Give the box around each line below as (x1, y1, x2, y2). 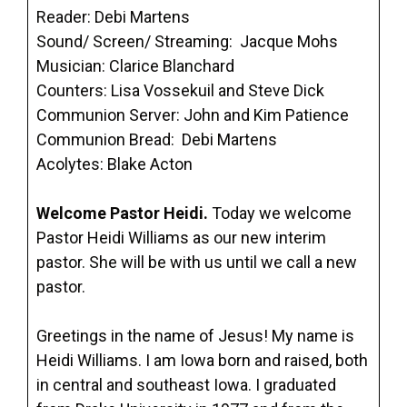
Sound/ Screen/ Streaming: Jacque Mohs (36, 32, 338, 51)
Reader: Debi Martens (36, 7, 190, 26)
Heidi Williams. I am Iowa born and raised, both (36, 351, 368, 370)
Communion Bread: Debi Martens (36, 130, 277, 149)
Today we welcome (212, 203, 352, 223)
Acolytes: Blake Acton (36, 154, 193, 174)
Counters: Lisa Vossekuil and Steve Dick (36, 81, 324, 100)
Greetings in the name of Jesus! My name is (36, 326, 354, 345)
